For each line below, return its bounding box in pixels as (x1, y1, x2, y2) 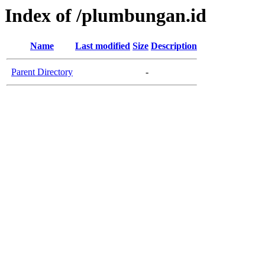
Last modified (75, 41, 130, 51)
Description (151, 41, 197, 51)
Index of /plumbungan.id (5, 5, 206, 26)
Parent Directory (11, 67, 73, 77)
